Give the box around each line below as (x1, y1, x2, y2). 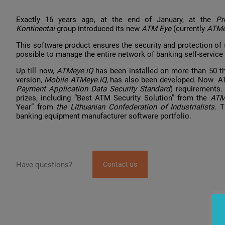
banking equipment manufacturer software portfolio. (16, 111, 191, 121)
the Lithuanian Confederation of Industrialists (53, 102, 215, 112)
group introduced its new (57, 24, 142, 33)
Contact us (103, 160, 137, 169)
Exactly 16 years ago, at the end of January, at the (16, 15, 216, 24)
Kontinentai (16, 24, 57, 33)
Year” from (16, 102, 53, 112)
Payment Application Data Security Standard (16, 84, 170, 94)
